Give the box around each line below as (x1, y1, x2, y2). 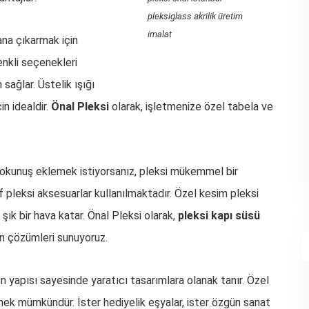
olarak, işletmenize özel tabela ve (109, 100, 274, 113)
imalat (148, 29, 172, 39)
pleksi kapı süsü (178, 209, 261, 222)
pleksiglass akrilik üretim (148, 11, 243, 21)
